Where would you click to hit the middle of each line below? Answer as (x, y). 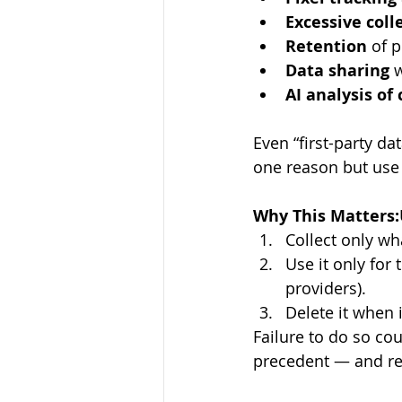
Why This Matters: (326, 216)
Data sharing (337, 70)
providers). (328, 288)
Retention (326, 46)
